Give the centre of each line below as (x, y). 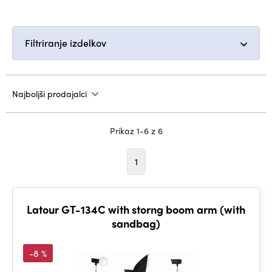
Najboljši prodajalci (49, 93)
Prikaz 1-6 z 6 (136, 131)
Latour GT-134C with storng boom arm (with (136, 209)
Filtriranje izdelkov (66, 43)
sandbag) (136, 223)
